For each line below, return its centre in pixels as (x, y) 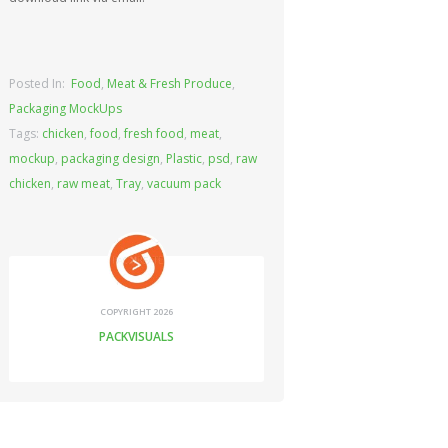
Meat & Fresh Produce (170, 84)
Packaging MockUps (66, 109)
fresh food (154, 134)
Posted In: (40, 84)
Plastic (184, 159)
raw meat (84, 184)
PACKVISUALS (137, 337)
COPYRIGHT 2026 (137, 312)
